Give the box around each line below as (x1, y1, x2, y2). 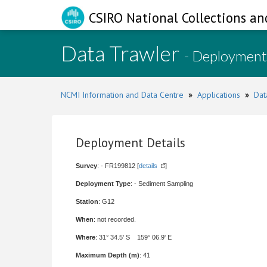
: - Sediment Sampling (131, 180, 193, 187)
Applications (197, 89, 240, 100)
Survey (76, 162, 97, 169)
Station (76, 198, 98, 205)
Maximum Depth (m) (76, 252, 139, 259)
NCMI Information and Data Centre (61, 89, 184, 100)
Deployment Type (76, 180, 131, 187)
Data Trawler (61, 40, 184, 66)
